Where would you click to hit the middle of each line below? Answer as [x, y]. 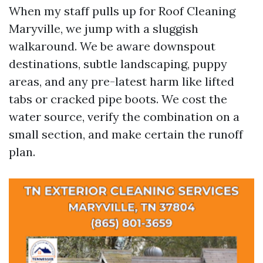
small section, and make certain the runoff [126, 134]
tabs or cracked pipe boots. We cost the [118, 99]
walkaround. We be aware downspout [112, 46]
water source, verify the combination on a [124, 117]
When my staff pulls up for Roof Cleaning [122, 11]
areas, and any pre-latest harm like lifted [122, 81]
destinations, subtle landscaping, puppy [118, 64]
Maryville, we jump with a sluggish [104, 28]
